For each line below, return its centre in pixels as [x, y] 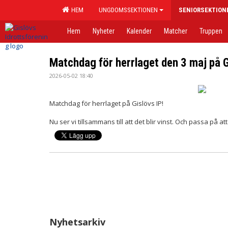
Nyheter [104, 31]
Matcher [176, 31]
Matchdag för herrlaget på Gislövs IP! [106, 103]
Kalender [139, 31]
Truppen [211, 31]
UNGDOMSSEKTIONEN [128, 10]
